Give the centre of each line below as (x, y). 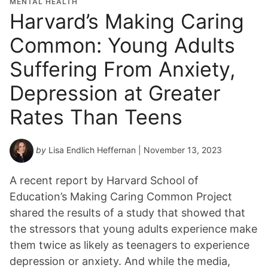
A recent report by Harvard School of (104, 181)
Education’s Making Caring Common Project (121, 197)
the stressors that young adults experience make (133, 229)
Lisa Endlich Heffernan (92, 150)
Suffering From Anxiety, (123, 69)
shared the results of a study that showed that (127, 213)
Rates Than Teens (96, 117)
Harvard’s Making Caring (127, 22)
